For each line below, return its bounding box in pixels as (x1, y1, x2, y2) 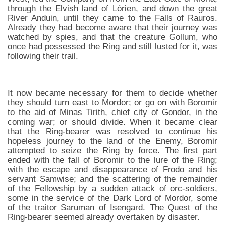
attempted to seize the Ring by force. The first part (8, 146, 217, 155)
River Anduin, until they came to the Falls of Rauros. (8, 13, 217, 22)
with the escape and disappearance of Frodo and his (8, 165, 217, 174)
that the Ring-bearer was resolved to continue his (8, 127, 217, 136)
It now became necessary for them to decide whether (8, 88, 217, 97)
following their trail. (8, 51, 78, 60)
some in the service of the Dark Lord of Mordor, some (8, 193, 217, 202)
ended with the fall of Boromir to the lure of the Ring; (8, 155, 217, 164)
